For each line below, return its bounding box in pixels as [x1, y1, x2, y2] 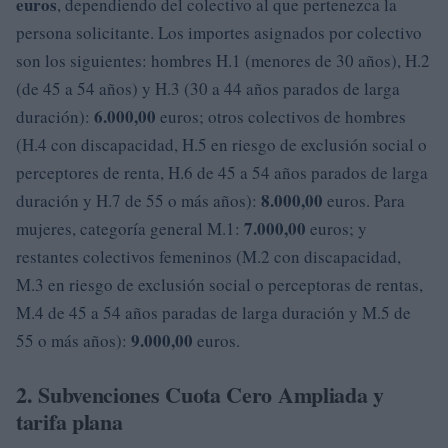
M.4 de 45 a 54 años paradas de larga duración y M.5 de [16, 300, 411, 324]
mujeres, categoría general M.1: [16, 216, 244, 240]
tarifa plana [16, 404, 123, 438]
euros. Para [323, 188, 405, 212]
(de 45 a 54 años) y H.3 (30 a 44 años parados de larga [16, 76, 400, 100]
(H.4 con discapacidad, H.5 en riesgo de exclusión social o [16, 132, 427, 156]
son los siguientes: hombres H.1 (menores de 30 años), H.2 [16, 48, 430, 72]
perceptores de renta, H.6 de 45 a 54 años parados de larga [16, 160, 428, 184]
